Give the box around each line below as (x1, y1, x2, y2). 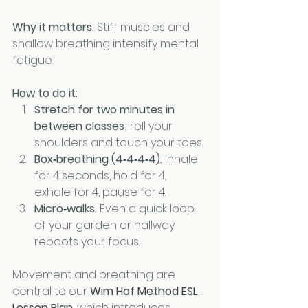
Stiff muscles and (94, 19, 192, 36)
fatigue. (12, 52, 53, 69)
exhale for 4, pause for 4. (34, 184, 166, 201)
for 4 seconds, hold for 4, (34, 168, 169, 184)
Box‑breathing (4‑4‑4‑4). (34, 151, 162, 168)
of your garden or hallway (34, 217, 177, 234)
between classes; (34, 118, 127, 135)
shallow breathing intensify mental (12, 36, 201, 52)
